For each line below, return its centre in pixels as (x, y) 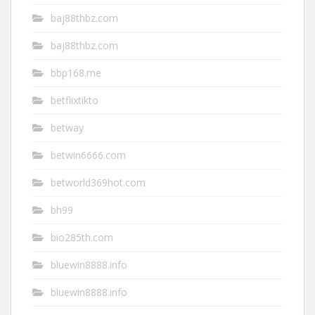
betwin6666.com (88, 155)
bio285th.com (82, 238)
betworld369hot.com (98, 183)
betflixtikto (75, 101)
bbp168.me (76, 73)
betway (67, 128)
